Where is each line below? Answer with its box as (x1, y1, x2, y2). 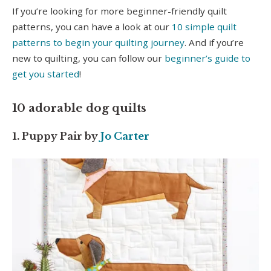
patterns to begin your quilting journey (12, 36, 184, 48)
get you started (12, 67, 79, 80)
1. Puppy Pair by (12, 129, 100, 142)
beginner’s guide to (165, 51, 250, 64)
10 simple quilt (172, 20, 237, 33)
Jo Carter (100, 129, 149, 142)
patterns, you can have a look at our (12, 20, 172, 33)
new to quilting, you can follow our (12, 51, 165, 64)
